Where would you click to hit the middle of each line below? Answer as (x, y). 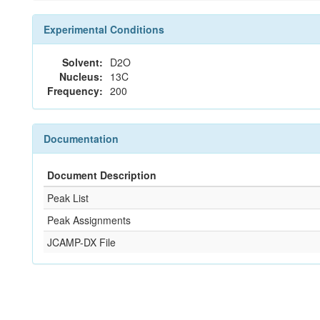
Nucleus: (81, 76)
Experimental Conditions (104, 29)
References (71, 294)
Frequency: (75, 91)
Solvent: (82, 62)
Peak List (68, 198)
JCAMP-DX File (81, 242)
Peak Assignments (89, 220)
